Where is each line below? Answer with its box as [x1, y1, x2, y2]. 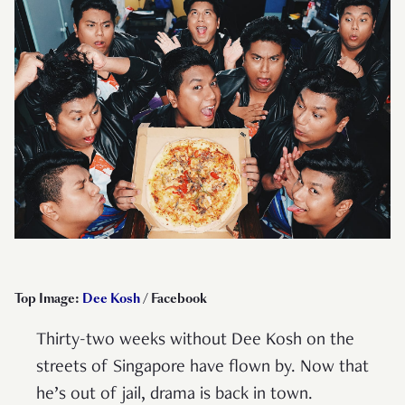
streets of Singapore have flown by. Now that [36, 358, 369, 377]
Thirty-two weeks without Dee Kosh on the [36, 331, 354, 350]
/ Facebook [140, 289, 207, 307]
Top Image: [14, 289, 82, 307]
